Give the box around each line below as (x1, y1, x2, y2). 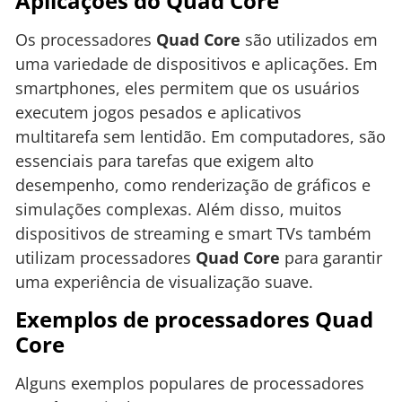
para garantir (280, 246, 382, 268)
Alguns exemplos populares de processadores (15, 372, 364, 395)
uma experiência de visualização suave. (15, 270, 313, 293)
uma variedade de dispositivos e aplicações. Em (15, 52, 378, 74)
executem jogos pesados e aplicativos (15, 100, 301, 123)
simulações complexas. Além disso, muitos (15, 197, 342, 220)
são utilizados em (240, 28, 378, 50)
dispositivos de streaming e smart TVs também (15, 222, 371, 244)
